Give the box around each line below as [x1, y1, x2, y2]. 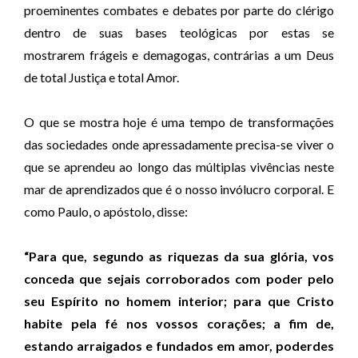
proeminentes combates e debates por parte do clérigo [24, 2, 334, 18]
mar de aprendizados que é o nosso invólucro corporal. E [24, 181, 334, 197]
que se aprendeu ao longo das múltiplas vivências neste [24, 159, 334, 174]
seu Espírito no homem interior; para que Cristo [24, 293, 334, 308]
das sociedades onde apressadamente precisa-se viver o [24, 137, 334, 152]
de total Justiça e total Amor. [24, 70, 179, 85]
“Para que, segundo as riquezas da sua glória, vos [24, 249, 334, 264]
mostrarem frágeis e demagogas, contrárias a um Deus [24, 47, 334, 62]
